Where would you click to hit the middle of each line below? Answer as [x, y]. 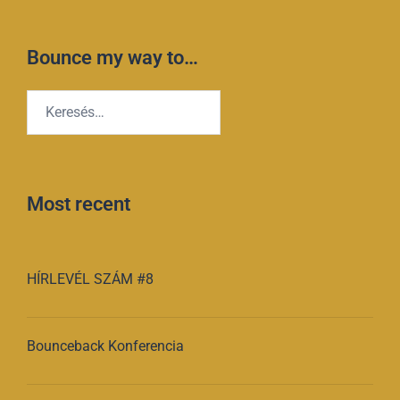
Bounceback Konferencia [105, 346]
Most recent [79, 204]
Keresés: [52, 100]
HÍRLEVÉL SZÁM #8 [90, 279]
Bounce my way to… [112, 57]
